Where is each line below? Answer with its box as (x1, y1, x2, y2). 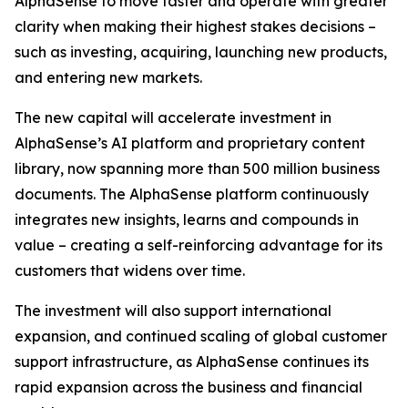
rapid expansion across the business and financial (15, 378, 362, 396)
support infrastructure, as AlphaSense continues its (15, 352, 369, 371)
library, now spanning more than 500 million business (15, 159, 380, 178)
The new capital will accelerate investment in (15, 108, 331, 127)
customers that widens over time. (15, 261, 245, 280)
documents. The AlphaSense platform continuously (15, 185, 369, 203)
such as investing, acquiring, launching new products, (15, 43, 387, 61)
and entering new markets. (15, 68, 202, 87)
